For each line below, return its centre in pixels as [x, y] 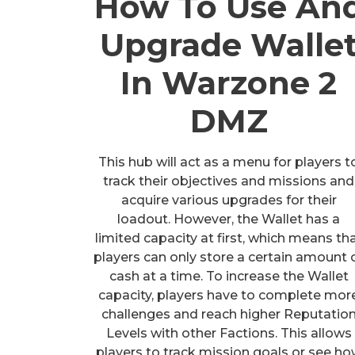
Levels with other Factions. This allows [229, 333]
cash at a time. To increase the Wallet [229, 276]
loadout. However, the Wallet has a [229, 219]
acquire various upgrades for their [229, 200]
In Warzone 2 [229, 82]
